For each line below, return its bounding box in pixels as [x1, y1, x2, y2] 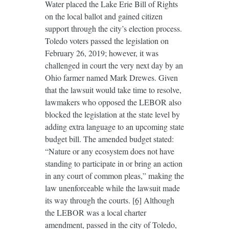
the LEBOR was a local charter [44, 207, 146, 218]
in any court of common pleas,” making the [44, 170, 184, 181]
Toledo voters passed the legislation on [44, 35, 169, 47]
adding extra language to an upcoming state [44, 121, 184, 132]
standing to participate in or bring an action [44, 158, 182, 169]
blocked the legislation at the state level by [44, 109, 180, 120]
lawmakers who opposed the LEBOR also [44, 97, 181, 108]
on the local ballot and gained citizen [44, 11, 163, 22]
